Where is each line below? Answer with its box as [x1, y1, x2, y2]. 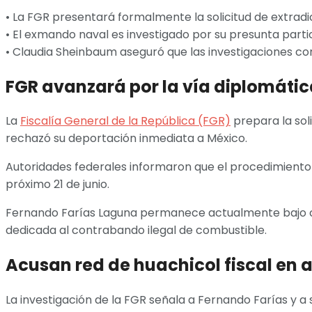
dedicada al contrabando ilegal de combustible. [6, 222, 267, 239]
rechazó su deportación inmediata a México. [6, 130, 247, 147]
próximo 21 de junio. [6, 176, 109, 193]
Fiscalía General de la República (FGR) [20, 113, 231, 130]
